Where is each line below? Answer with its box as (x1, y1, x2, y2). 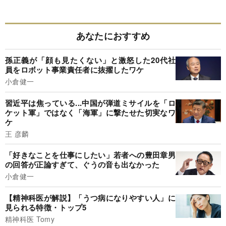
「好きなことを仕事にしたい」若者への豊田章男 (5, 149, 176, 161)
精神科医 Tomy (5, 213, 54, 224)
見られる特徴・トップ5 (5, 201, 87, 213)
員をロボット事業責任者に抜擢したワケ (5, 64, 144, 76)
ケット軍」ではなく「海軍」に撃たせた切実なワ (5, 106, 176, 118)
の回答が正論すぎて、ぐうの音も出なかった (5, 159, 160, 171)
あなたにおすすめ (76, 29, 150, 43)
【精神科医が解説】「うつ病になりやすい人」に (5, 192, 176, 203)
